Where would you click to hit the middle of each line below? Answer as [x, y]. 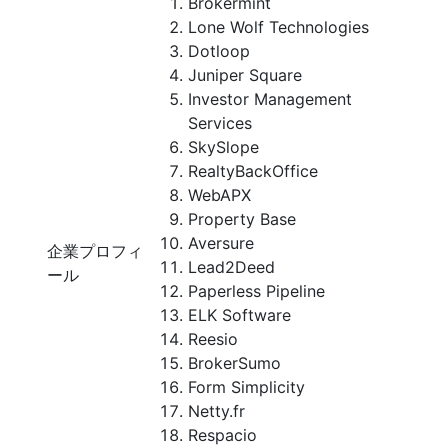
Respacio [222, 435]
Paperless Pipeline [256, 291]
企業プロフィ [95, 251]
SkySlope [223, 147]
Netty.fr [216, 411]
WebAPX [219, 195]
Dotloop [219, 51]
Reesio [213, 339]
